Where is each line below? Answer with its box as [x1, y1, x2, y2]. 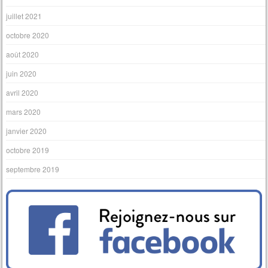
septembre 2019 [6, 163, 60, 174]
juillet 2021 [6, 10, 42, 21]
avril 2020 [6, 87, 39, 98]
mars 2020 [6, 106, 41, 117]
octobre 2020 [6, 29, 50, 40]
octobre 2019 [6, 144, 50, 155]
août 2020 [6, 48, 39, 59]
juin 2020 [6, 68, 37, 78]
